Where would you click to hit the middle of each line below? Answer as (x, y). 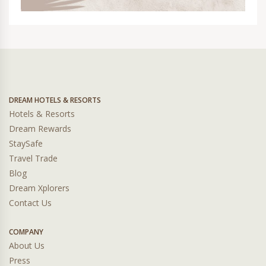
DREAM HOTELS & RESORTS (55, 100)
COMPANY (26, 232)
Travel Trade (33, 158)
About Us (27, 246)
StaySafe (26, 143)
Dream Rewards (40, 129)
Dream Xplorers (39, 188)
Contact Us (30, 203)
